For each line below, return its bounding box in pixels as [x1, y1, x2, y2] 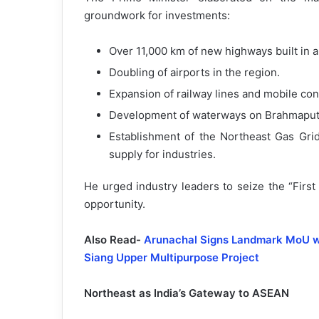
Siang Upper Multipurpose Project [84, 251, 259, 265]
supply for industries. [109, 147, 216, 162]
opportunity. [84, 197, 145, 211]
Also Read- [84, 233, 144, 247]
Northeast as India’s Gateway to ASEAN [84, 286, 289, 300]
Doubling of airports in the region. [109, 66, 280, 80]
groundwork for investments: [84, 9, 230, 23]
